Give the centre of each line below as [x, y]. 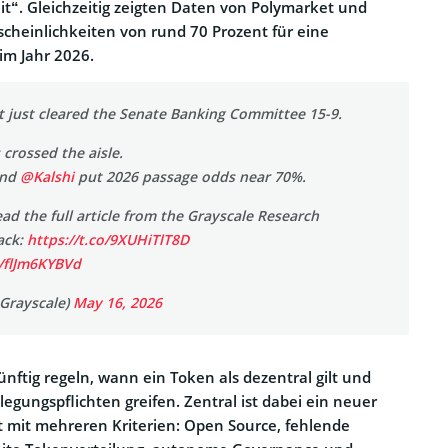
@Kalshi [47, 177]
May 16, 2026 [117, 303]
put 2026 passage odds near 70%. [190, 177]
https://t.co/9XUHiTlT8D [108, 240]
